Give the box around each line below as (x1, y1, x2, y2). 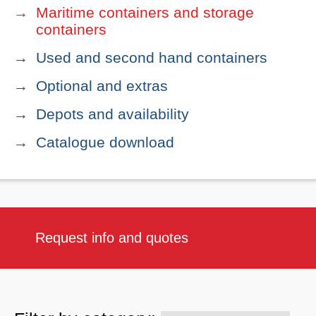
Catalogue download (36, 134, 174, 150)
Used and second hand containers (36, 49, 267, 66)
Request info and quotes (35, 230, 188, 245)
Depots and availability (36, 106, 189, 122)
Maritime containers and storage (36, 4, 254, 20)
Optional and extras (36, 78, 168, 94)
